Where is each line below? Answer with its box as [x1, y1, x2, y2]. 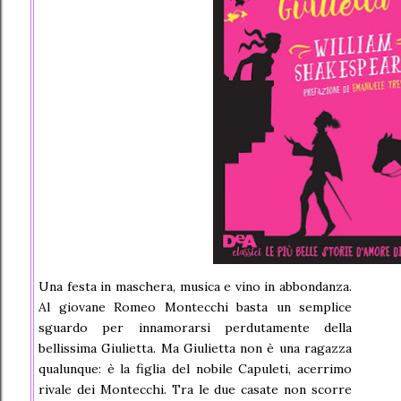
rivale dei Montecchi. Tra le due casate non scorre [38, 381, 352, 398]
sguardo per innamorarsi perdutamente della [38, 320, 352, 337]
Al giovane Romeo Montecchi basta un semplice [38, 299, 352, 316]
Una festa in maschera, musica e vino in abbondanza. [38, 278, 352, 295]
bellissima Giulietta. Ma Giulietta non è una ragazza [38, 340, 352, 357]
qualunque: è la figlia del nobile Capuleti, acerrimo [38, 361, 352, 378]
